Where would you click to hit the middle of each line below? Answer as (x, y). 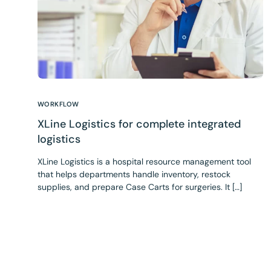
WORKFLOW (58, 104)
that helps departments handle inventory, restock (134, 174)
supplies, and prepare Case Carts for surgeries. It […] (140, 187)
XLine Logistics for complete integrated (139, 124)
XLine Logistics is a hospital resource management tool (144, 161)
